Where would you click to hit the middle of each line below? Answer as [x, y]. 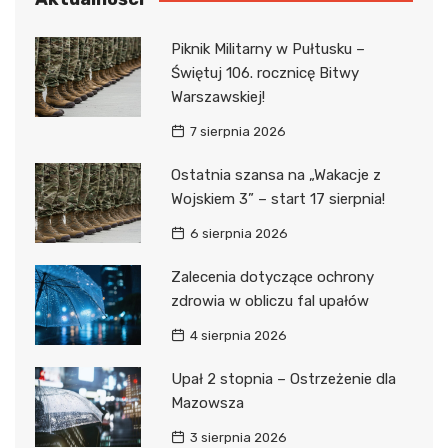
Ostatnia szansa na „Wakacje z [275, 175]
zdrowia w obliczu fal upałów [269, 301]
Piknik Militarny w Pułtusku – [267, 49]
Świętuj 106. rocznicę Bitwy [264, 73]
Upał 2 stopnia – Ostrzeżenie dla [283, 379]
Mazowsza [207, 403]
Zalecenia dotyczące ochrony [272, 277]
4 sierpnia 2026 [238, 336]
